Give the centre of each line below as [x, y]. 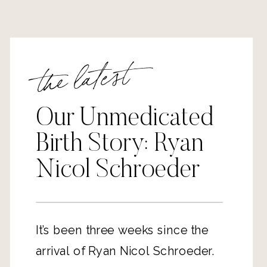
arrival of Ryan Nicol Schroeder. [125, 251]
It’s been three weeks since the [122, 230]
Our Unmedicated [125, 119]
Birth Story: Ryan [120, 145]
